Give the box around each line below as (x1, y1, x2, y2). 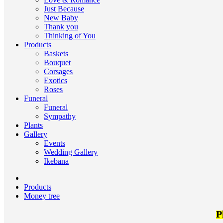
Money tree (24, 192, 60, 200)
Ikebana (44, 157, 69, 165)
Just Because (44, 4, 84, 13)
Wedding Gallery (44, 148, 98, 156)
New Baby (44, 13, 78, 22)
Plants (24, 121, 43, 129)
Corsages (44, 67, 73, 76)
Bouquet (44, 58, 71, 67)
